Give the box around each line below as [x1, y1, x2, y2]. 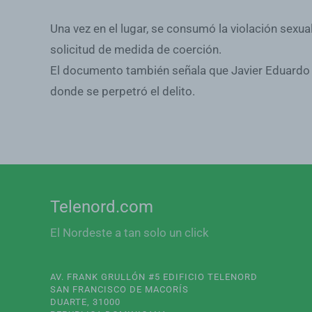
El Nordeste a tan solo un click [50, 226, 209, 240]
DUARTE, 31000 [50, 297, 120, 307]
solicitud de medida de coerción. [50, 42, 221, 56]
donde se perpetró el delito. [50, 84, 195, 98]
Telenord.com [50, 197, 153, 217]
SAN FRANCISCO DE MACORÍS [50, 284, 189, 295]
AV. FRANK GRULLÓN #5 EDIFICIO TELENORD [50, 272, 258, 282]
